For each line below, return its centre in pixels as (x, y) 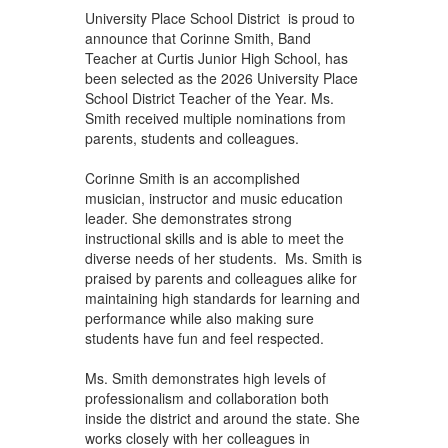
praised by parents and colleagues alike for (220, 277)
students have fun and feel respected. (208, 337)
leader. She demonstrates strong (188, 217)
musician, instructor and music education (213, 197)
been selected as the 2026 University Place (221, 77)
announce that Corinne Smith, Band (197, 37)
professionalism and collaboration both (206, 397)
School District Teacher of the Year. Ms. (209, 97)
